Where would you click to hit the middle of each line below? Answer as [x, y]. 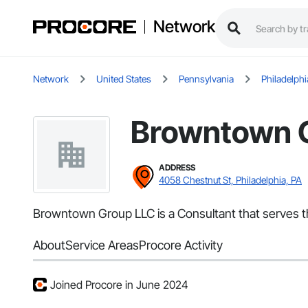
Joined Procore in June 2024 [119, 285]
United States [124, 79]
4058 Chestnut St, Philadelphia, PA [230, 180]
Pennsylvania [206, 79]
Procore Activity [181, 245]
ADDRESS [177, 168]
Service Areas [102, 245]
